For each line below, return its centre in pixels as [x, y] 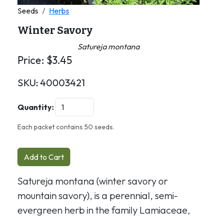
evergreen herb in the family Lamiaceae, [104, 210]
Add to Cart [44, 157]
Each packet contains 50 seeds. [66, 127]
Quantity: [36, 107]
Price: [32, 60]
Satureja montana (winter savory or [93, 181]
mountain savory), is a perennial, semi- [98, 195]
